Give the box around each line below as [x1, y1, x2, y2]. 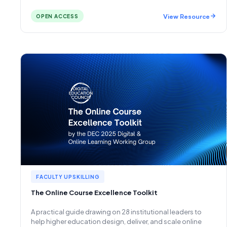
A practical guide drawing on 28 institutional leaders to [31, 208, 202, 216]
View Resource [163, 12, 210, 20]
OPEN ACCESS [36, 13, 79, 19]
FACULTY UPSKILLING [36, 174, 100, 180]
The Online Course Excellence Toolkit [31, 188, 158, 197]
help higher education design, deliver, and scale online [31, 217, 202, 225]
